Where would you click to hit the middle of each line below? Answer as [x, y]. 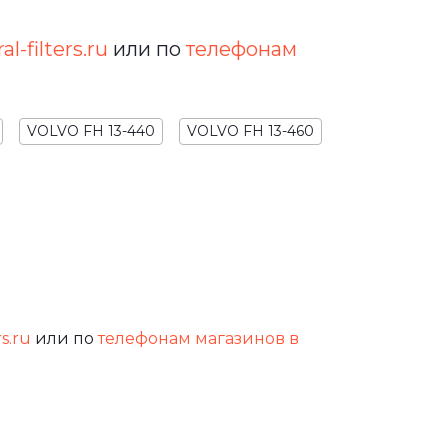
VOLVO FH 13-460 [250, 130]
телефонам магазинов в [198, 339]
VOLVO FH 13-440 [91, 130]
